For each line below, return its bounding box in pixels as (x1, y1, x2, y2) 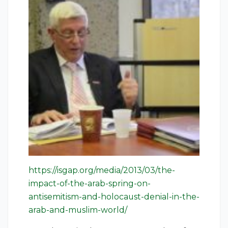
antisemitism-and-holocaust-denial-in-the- (28, 192, 199, 202)
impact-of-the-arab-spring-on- (28, 179, 151, 189)
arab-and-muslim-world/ (28, 205, 127, 215)
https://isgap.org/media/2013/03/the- (28, 165, 175, 176)
